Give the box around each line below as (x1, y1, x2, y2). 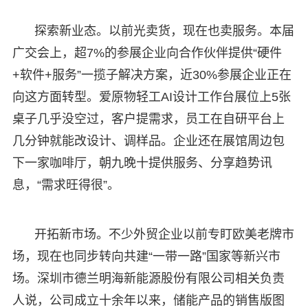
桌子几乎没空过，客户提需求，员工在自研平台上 (12, 111, 285, 126)
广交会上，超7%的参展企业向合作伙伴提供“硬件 (12, 45, 282, 60)
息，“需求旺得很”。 (12, 177, 120, 192)
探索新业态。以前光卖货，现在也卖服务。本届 (34, 23, 294, 38)
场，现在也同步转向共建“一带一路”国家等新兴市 (12, 249, 280, 263)
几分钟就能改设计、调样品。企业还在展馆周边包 (12, 133, 285, 148)
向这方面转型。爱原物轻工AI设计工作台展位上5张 (12, 89, 291, 104)
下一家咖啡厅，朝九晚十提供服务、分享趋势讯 (12, 155, 272, 170)
